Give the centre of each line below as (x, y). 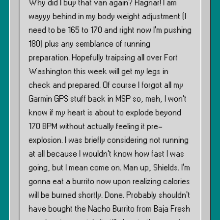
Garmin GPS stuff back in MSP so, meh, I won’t (108, 99)
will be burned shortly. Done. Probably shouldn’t (109, 195)
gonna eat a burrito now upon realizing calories (109, 182)
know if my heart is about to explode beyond (105, 113)
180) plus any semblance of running (89, 44)
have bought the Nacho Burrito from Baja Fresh (109, 209)
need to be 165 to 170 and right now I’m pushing (110, 30)
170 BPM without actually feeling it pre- (96, 127)
